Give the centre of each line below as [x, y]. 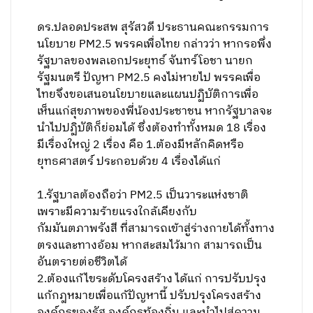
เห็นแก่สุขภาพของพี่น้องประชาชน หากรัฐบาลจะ [155, 111]
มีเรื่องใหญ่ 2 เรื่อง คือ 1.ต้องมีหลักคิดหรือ [141, 145]
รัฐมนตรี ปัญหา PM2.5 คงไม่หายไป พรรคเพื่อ [149, 78]
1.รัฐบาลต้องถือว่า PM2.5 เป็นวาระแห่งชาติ [143, 195]
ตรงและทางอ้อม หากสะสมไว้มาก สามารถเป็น [150, 246]
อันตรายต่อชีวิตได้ [82, 262]
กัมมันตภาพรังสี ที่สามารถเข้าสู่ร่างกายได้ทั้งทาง [156, 229]
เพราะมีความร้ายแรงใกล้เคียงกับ [117, 212]
